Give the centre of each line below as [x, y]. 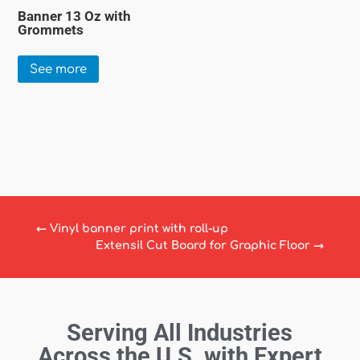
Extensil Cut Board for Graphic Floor [203, 245]
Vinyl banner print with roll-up [139, 228]
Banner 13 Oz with [75, 16]
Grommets [51, 29]
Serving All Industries [180, 332]
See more [59, 69]
